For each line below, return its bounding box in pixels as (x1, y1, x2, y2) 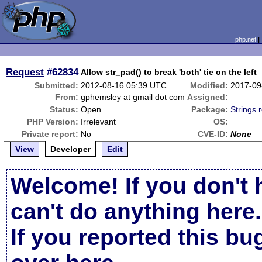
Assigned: (187, 92, 229, 102)
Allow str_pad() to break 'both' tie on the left (81, 67, 257, 77)
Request (6, 66, 44, 78)
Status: (50, 105, 79, 114)
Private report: (22, 129, 79, 139)
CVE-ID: (198, 129, 229, 139)
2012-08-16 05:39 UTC (81, 81, 167, 90)
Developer (50, 144, 91, 154)
